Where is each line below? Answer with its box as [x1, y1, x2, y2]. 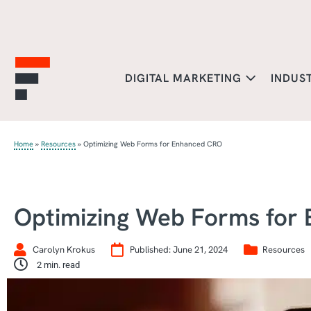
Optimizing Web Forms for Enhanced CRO [83, 139, 222, 149]
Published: [130, 244, 171, 255]
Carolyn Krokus [33, 244, 95, 255]
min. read [44, 259, 80, 270]
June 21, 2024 [173, 244, 228, 255]
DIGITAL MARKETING [125, 71, 245, 85]
